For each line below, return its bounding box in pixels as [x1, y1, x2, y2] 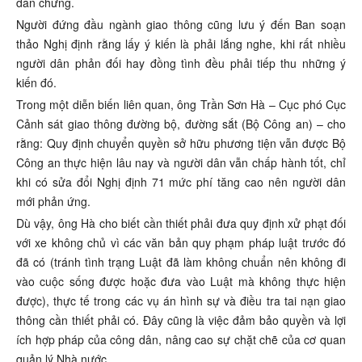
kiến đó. [16, 74, 57, 90]
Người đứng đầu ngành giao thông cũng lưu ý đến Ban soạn [16, 16, 346, 32]
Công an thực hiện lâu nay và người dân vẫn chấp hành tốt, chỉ [16, 154, 346, 170]
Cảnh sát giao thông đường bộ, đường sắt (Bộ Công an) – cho [16, 116, 346, 132]
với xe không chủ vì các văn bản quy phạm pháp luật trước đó [16, 234, 346, 250]
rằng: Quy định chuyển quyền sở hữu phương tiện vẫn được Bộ [16, 135, 346, 151]
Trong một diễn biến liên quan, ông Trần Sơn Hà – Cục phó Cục [16, 96, 346, 112]
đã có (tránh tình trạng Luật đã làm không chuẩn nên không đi [16, 254, 346, 270]
